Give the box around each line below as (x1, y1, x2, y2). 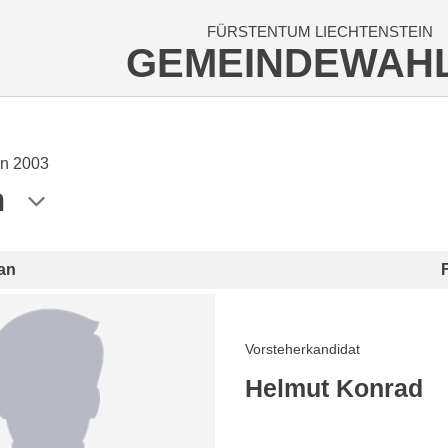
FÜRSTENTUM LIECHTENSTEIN (206, 23, 433, 40)
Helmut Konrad (244, 373, 423, 402)
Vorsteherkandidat (244, 340, 360, 357)
